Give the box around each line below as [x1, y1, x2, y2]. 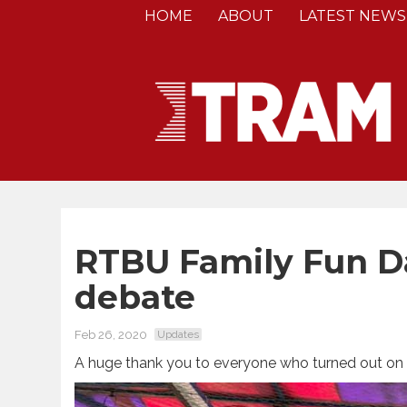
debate [74, 276, 204, 317]
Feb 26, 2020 [74, 327, 147, 342]
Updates [157, 327, 199, 341]
